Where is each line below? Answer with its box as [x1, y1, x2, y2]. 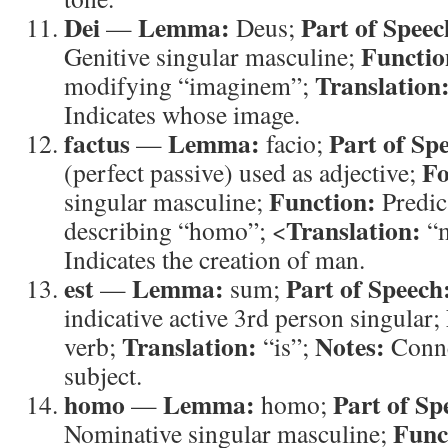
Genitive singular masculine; [64, 39, 361, 73]
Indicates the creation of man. [64, 242, 365, 276]
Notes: [315, 327, 385, 365]
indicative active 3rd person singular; [64, 300, 446, 334]
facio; [260, 126, 329, 160]
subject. [64, 358, 142, 392]
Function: [269, 182, 376, 220]
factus [64, 124, 130, 162]
